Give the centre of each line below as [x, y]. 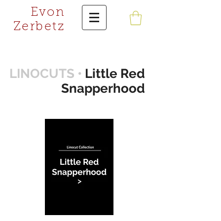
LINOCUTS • [47, 74]
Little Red [115, 74]
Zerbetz [39, 27]
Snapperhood [103, 88]
